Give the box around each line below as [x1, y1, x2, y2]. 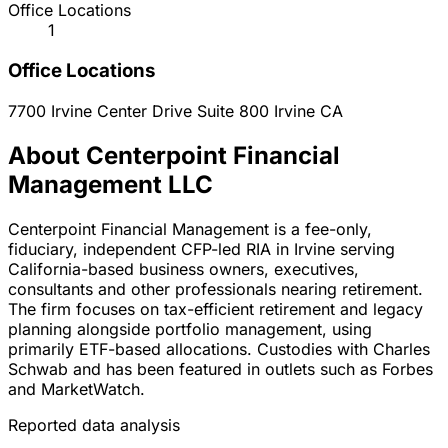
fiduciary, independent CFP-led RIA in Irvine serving [8, 238, 395, 259]
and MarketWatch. [8, 378, 145, 399]
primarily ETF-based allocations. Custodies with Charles [8, 338, 430, 359]
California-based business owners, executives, [8, 258, 359, 279]
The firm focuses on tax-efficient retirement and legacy [8, 298, 423, 319]
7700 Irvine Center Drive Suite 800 [8, 100, 274, 121]
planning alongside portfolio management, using [8, 318, 372, 339]
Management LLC [8, 169, 213, 199]
